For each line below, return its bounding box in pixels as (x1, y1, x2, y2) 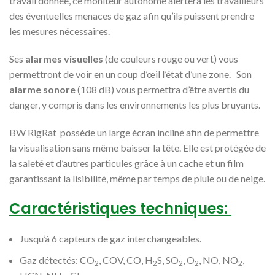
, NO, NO (199, 254, 238, 266)
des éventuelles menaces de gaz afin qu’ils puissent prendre (9, 10, 254, 21)
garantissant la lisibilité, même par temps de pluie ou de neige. (9, 172, 265, 184)
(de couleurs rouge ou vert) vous (103, 53, 238, 64)
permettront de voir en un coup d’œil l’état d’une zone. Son (9, 68, 252, 80)
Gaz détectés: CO (20, 254, 95, 266)
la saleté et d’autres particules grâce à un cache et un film (9, 157, 244, 169)
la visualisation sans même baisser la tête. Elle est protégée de (9, 142, 266, 153)
